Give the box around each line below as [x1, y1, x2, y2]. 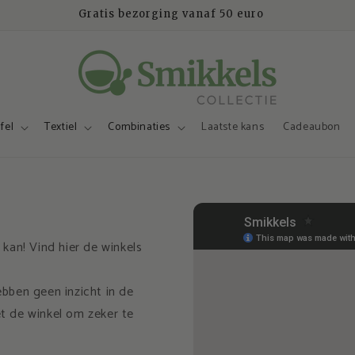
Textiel [44, 118, 78, 136]
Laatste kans [201, 118, 265, 136]
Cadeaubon [283, 118, 341, 136]
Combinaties [108, 118, 171, 136]
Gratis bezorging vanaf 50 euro [78, 7, 264, 21]
